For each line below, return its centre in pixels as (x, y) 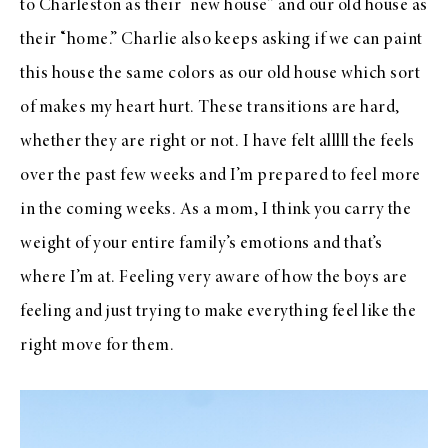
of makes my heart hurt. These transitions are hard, (210, 108)
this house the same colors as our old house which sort (220, 74)
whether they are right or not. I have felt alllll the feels (217, 142)
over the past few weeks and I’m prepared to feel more (220, 176)
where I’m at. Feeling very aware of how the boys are (213, 278)
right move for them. (97, 346)
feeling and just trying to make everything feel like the (218, 312)
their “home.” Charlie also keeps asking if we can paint (221, 40)
